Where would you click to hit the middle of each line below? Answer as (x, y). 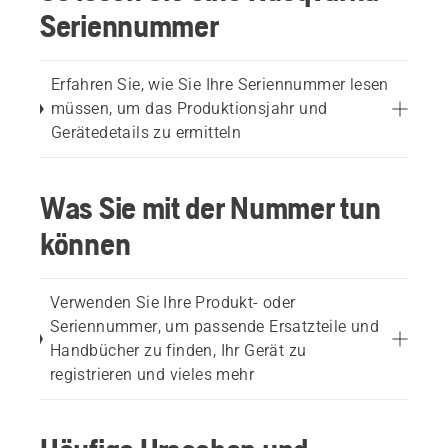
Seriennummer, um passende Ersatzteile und (214, 326)
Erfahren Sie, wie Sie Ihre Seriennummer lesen (219, 84)
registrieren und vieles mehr (152, 374)
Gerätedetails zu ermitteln (146, 132)
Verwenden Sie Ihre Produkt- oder (172, 302)
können (85, 243)
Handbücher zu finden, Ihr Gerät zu (178, 350)
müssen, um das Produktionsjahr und (189, 108)
